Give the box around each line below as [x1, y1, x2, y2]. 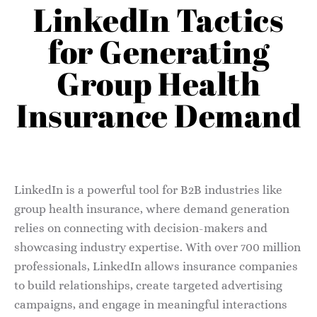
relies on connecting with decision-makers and [14, 221, 267, 236]
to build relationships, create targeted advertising [14, 279, 282, 293]
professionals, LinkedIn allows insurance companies [14, 260, 298, 274]
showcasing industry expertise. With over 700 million [14, 241, 301, 255]
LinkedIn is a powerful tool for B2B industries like [14, 183, 282, 197]
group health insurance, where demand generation [14, 202, 289, 217]
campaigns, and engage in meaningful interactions [14, 298, 287, 312]
